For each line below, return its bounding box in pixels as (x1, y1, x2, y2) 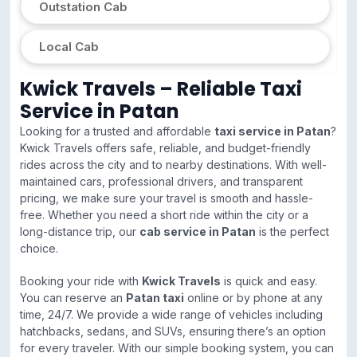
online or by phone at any (184, 291, 323, 305)
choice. (20, 241, 58, 256)
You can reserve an (20, 291, 126, 305)
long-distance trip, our (20, 225, 139, 239)
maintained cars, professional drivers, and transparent (20, 175, 303, 189)
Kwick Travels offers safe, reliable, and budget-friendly (20, 141, 311, 155)
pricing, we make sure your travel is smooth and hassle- (20, 191, 313, 206)
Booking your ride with (20, 274, 142, 288)
